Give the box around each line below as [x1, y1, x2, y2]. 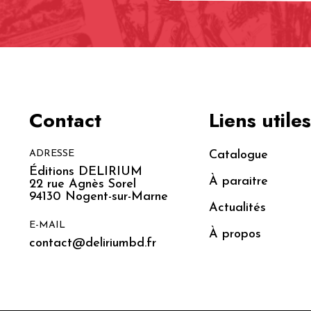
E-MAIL [29, 220, 65, 231]
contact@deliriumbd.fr [29, 237, 156, 251]
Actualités [208, 201, 266, 215]
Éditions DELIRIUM [29, 165, 142, 179]
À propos [208, 228, 261, 242]
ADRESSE [29, 149, 74, 160]
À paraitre [208, 175, 268, 189]
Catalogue [208, 149, 268, 162]
